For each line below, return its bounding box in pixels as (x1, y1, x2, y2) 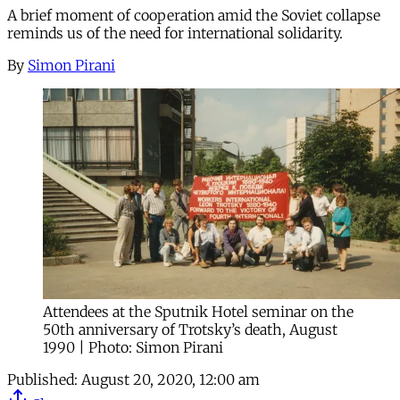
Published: (7, 370, 78, 388)
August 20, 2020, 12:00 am (81, 370, 260, 388)
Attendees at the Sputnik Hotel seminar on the (43, 302, 354, 321)
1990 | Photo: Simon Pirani (43, 337, 223, 356)
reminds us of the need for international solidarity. (7, 23, 343, 42)
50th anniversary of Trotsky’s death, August (43, 320, 337, 338)
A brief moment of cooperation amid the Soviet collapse (7, 5, 380, 24)
